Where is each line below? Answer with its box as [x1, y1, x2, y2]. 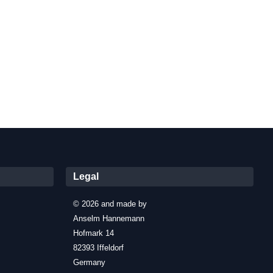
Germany [73, 257, 105, 267]
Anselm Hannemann [73, 213, 144, 223]
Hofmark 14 [73, 228, 114, 238]
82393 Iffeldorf [73, 243, 124, 252]
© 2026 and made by [73, 199, 147, 208]
